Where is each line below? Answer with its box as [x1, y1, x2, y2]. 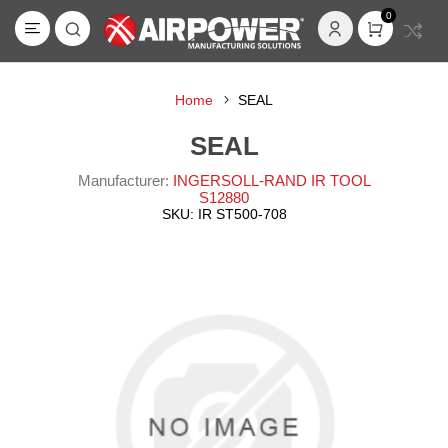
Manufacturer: [77, 172, 169, 189]
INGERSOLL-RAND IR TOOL [172, 172, 371, 189]
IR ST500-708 [197, 206, 287, 222]
